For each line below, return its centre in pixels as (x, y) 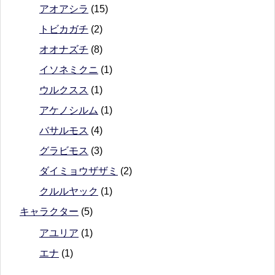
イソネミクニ (69, 70)
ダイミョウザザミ (79, 171)
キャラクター (49, 212)
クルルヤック (69, 192)
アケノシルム (69, 110)
